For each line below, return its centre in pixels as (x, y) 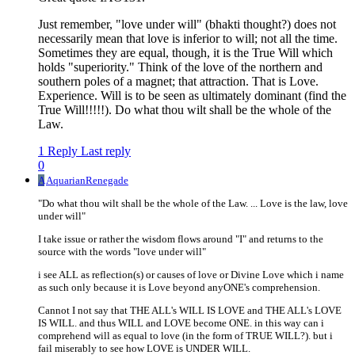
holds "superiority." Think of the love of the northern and (180, 67)
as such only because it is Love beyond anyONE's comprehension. (179, 288)
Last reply (106, 151)
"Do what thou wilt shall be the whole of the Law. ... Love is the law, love (193, 204)
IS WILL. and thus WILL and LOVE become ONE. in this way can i (181, 323)
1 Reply (58, 151)
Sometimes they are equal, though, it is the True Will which (185, 53)
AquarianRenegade (87, 181)
